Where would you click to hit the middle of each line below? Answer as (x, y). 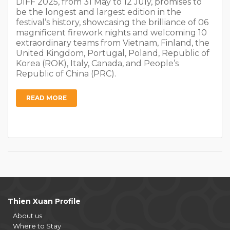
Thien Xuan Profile (44, 202)
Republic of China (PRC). (66, 74)
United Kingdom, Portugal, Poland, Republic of (113, 53)
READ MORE (46, 98)
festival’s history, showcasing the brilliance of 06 (112, 23)
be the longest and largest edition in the (99, 12)
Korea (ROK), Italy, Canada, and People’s (97, 64)
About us (27, 216)
